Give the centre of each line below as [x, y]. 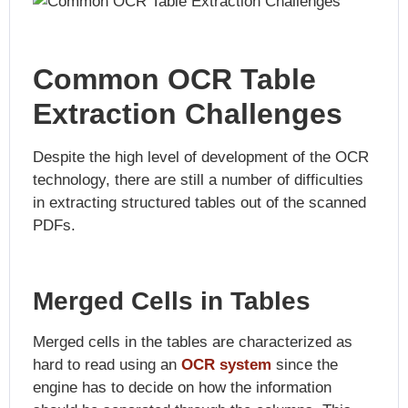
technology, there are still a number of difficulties [198, 179]
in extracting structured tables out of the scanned [199, 202]
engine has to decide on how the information [182, 387]
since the [305, 364]
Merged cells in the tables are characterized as [193, 342]
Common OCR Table [174, 79]
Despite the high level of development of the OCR [201, 157]
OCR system [226, 364]
